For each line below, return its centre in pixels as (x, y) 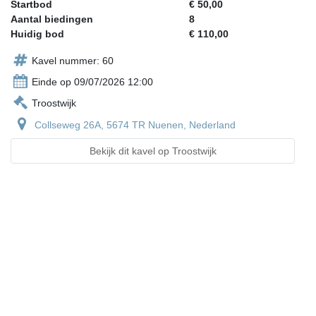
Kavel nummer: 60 (73, 61)
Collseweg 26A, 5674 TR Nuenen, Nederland (135, 125)
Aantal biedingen (52, 19)
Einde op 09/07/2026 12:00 (92, 82)
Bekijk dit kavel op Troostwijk (153, 151)
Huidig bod (37, 34)
